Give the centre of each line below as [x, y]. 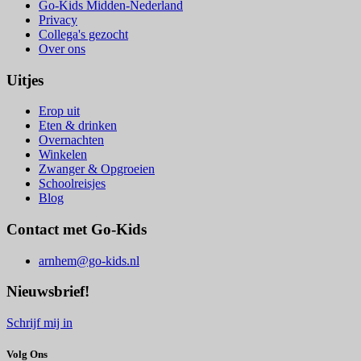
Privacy [58, 19]
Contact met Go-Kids [77, 229]
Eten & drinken [78, 126]
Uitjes [25, 80]
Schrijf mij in [39, 323]
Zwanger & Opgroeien [97, 169]
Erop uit [59, 111]
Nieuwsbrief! [48, 292]
